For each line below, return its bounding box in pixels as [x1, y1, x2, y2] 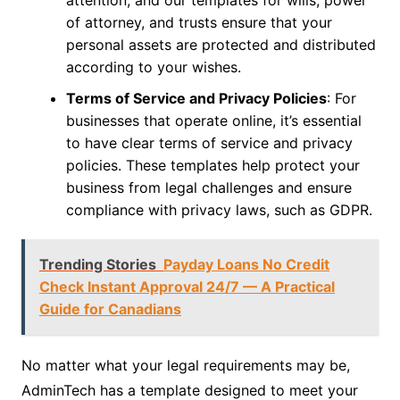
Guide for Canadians [38, 299, 181, 318]
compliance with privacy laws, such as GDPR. [65, 200, 372, 219]
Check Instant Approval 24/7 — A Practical [38, 277, 335, 296]
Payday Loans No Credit [162, 254, 329, 273]
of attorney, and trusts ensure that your [65, 12, 332, 31]
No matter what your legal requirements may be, [21, 355, 350, 374]
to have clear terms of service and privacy [65, 133, 353, 152]
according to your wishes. [65, 57, 241, 76]
